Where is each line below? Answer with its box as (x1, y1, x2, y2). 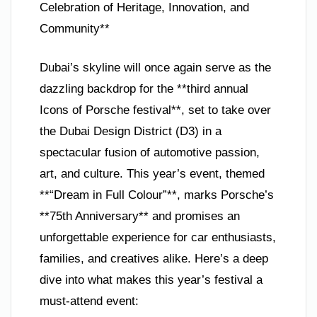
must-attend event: (40, 294, 139, 308)
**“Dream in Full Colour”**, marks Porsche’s (40, 188, 274, 202)
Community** (40, 21, 110, 35)
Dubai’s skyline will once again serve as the (40, 61, 271, 74)
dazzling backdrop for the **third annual (40, 82, 248, 96)
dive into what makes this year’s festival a (40, 273, 263, 287)
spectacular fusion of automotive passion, (40, 146, 260, 159)
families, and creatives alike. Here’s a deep (40, 252, 268, 265)
